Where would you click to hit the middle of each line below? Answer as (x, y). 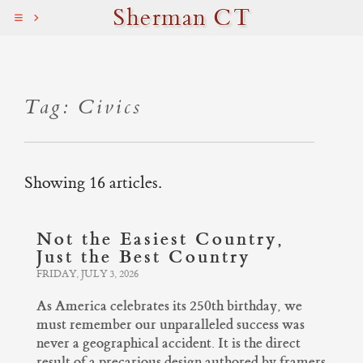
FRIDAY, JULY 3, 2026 (88, 274)
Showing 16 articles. (93, 183)
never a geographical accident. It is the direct (169, 343)
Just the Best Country (143, 257)
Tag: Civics (83, 107)
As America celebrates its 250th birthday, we (169, 306)
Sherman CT (181, 18)
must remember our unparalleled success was (171, 325)
